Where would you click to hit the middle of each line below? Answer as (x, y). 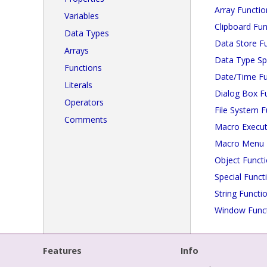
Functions (83, 68)
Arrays (77, 50)
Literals (78, 85)
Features (62, 251)
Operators (84, 102)
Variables (82, 16)
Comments (86, 119)
